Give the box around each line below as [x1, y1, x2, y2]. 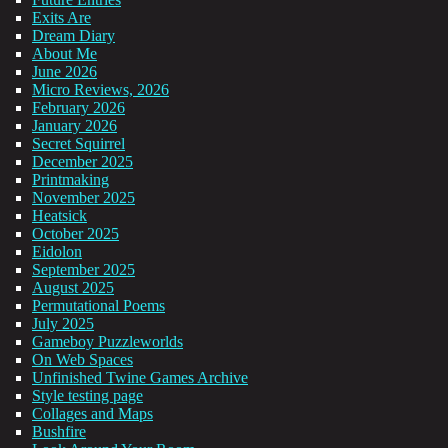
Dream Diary [32, 27, 115, 45]
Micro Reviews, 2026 [32, 81, 169, 99]
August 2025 [32, 279, 114, 297]
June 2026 [32, 63, 97, 81]
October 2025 [32, 225, 119, 243]
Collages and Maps [32, 405, 153, 423]
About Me [32, 45, 97, 63]
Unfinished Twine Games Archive [32, 369, 248, 387]
